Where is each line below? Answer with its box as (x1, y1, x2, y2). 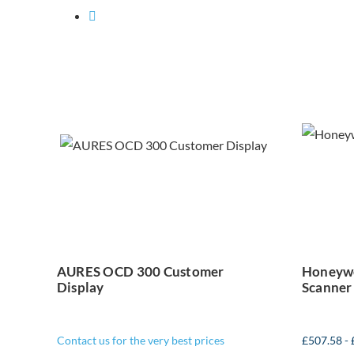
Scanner (301, 279, 352, 296)
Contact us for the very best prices (56, 333, 224, 348)
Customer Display (77, 136, 250, 164)
